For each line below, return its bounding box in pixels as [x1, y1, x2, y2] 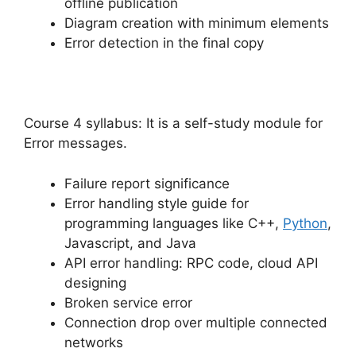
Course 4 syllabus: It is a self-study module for [24, 115, 323, 132]
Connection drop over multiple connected [64, 314, 327, 331]
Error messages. [24, 135, 127, 152]
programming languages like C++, [64, 215, 283, 231]
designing [64, 274, 126, 291]
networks [64, 334, 123, 350]
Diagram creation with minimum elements [64, 15, 329, 32]
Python [283, 215, 327, 231]
